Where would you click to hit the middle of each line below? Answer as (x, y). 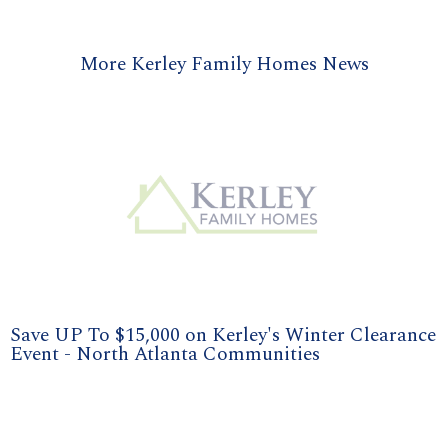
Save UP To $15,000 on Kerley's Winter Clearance (223, 335)
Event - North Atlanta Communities (165, 354)
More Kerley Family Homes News (224, 65)
